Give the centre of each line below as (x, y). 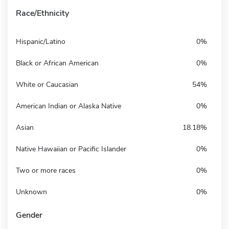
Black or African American (57, 63)
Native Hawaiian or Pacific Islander (71, 149)
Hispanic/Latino (41, 41)
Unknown (31, 192)
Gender (29, 215)
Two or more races (46, 170)
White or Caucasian (47, 84)
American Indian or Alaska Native (68, 106)
